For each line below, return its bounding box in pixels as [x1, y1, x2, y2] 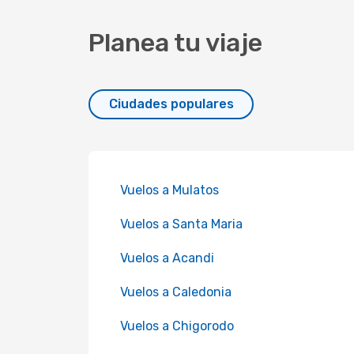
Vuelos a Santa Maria [120, 217, 243, 232]
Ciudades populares [108, 96, 234, 111]
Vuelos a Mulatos [120, 183, 219, 198]
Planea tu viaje [88, 28, 262, 58]
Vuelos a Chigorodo [120, 318, 234, 333]
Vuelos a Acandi [120, 250, 214, 265]
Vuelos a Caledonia [120, 284, 232, 299]
